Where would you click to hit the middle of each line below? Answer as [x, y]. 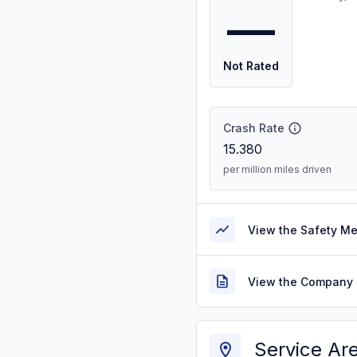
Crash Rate [254, 128]
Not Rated [251, 66]
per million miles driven [277, 169]
